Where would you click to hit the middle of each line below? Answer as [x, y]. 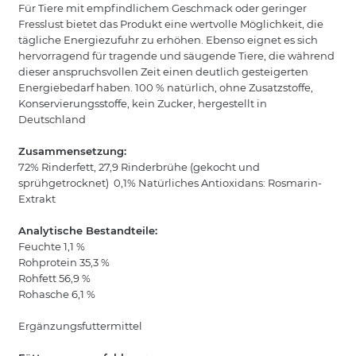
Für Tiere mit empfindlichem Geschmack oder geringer [162, 8]
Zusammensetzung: [74, 151]
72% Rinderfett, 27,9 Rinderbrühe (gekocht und [139, 167]
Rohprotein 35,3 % [64, 263]
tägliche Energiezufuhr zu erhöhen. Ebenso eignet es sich [168, 40]
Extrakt [37, 199]
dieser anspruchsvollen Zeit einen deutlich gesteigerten [163, 72]
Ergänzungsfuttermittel [80, 326]
